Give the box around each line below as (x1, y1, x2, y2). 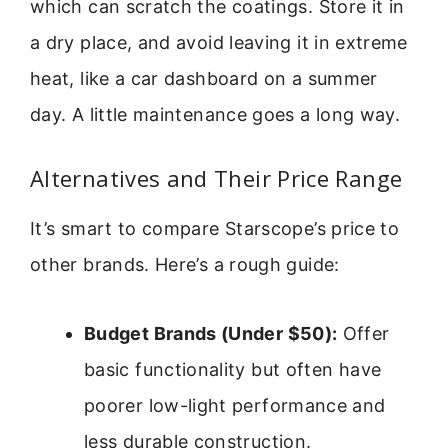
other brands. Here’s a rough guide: (30, 254, 340, 276)
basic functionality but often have (84, 358, 382, 380)
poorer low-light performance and (84, 394, 386, 416)
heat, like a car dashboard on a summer (30, 67, 378, 89)
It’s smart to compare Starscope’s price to (30, 218, 400, 240)
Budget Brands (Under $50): (84, 322, 338, 344)
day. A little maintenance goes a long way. (30, 103, 401, 125)
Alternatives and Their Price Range (30, 163, 403, 194)
